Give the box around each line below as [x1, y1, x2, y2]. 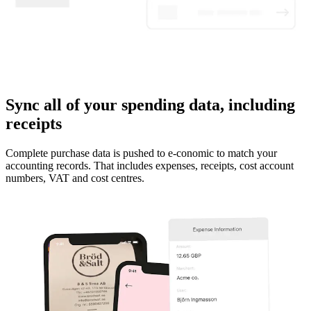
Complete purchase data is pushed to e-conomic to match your [6, 146, 277, 159]
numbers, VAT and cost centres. [6, 171, 144, 184]
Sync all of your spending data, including [6, 95, 295, 114]
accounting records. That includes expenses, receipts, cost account [6, 159, 294, 171]
